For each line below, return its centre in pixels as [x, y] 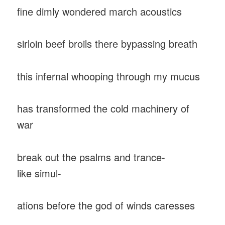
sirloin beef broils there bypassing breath [107, 44]
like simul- [39, 173]
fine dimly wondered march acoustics [100, 11]
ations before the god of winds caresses [108, 205]
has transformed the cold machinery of [103, 108]
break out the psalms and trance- [91, 157]
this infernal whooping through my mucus [109, 76]
